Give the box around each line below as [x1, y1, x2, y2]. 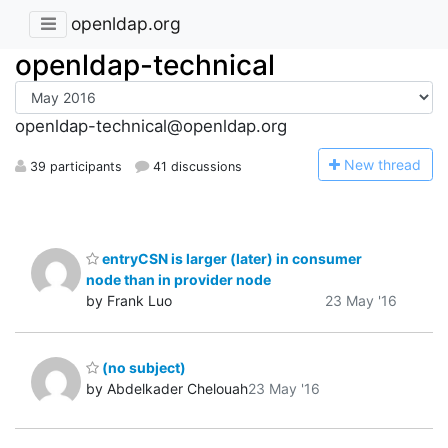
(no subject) [99, 359, 186, 377]
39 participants [26, 158, 122, 174]
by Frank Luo [86, 291, 172, 309]
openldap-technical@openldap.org [15, 116, 287, 137]
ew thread [355, 155, 422, 173]
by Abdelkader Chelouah [86, 380, 248, 398]
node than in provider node [86, 270, 271, 288]
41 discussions [149, 158, 243, 174]
